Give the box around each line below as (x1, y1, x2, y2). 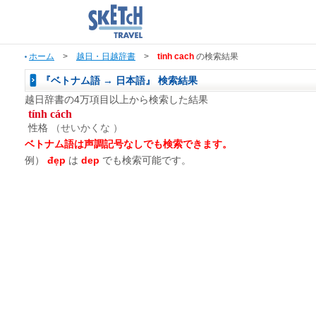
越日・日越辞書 (76, 51, 135, 61)
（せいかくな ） (48, 122, 123, 133)
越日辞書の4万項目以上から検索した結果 (25, 94, 208, 105)
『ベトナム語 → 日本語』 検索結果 (41, 75, 197, 86)
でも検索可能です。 (99, 154, 191, 166)
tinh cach (157, 51, 194, 61)
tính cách (28, 108, 72, 120)
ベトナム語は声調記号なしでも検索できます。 (25, 138, 232, 150)
